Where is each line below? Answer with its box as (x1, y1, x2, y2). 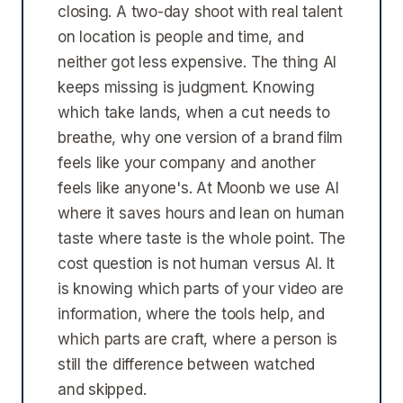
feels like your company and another (58, 154, 316, 172)
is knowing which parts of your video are (58, 280, 345, 298)
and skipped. (58, 381, 147, 399)
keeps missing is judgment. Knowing (58, 78, 315, 96)
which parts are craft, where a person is (58, 330, 338, 348)
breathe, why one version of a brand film (58, 129, 344, 147)
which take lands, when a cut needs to (58, 103, 330, 121)
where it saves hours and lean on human (58, 204, 345, 222)
